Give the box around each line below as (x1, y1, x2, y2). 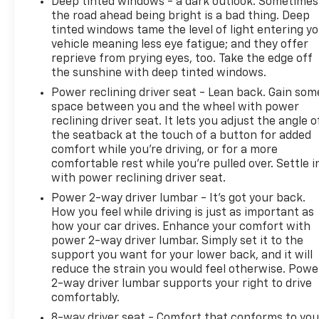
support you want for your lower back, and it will (51, 249, 313, 261)
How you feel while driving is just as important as (51, 206, 315, 219)
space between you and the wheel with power (51, 101, 300, 113)
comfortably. (51, 292, 120, 304)
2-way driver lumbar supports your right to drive (51, 278, 313, 290)
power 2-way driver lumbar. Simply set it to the (51, 235, 304, 247)
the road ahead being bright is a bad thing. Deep (51, 10, 310, 22)
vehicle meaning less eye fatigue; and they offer (51, 38, 309, 51)
